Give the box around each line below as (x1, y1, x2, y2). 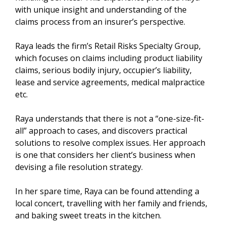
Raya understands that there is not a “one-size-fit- (15, 112, 204, 124)
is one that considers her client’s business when (15, 149, 195, 160)
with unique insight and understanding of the (15, 4, 187, 15)
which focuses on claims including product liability (15, 52, 202, 64)
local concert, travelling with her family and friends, (15, 197, 207, 209)
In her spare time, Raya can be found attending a (15, 185, 199, 197)
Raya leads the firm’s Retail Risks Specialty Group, (15, 40, 201, 51)
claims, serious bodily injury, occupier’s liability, (15, 64, 192, 76)
